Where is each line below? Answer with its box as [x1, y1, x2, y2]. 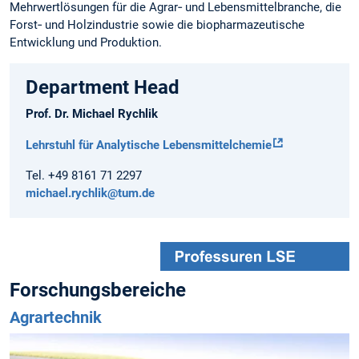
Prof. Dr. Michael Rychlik [26, 107, 158, 122]
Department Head [26, 76, 179, 99]
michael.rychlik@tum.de [26, 185, 155, 200]
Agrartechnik [10, 308, 102, 328]
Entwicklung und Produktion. [10, 35, 162, 50]
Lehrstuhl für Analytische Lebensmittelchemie [26, 138, 272, 153]
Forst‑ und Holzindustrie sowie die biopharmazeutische [10, 18, 305, 33]
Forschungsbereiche [10, 279, 186, 302]
